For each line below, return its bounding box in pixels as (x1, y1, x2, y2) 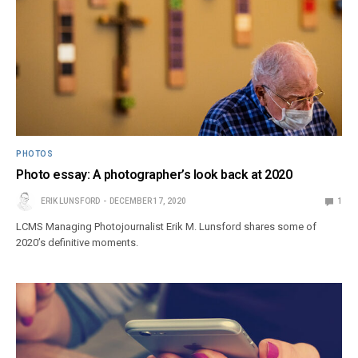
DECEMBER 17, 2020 (109, 197, 186, 206)
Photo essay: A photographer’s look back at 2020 (16, 167, 292, 183)
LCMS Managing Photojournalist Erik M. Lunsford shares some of (16, 221, 317, 233)
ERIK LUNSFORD (41, 197, 100, 206)
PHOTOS (16, 149, 53, 159)
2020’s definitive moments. (16, 237, 139, 249)
